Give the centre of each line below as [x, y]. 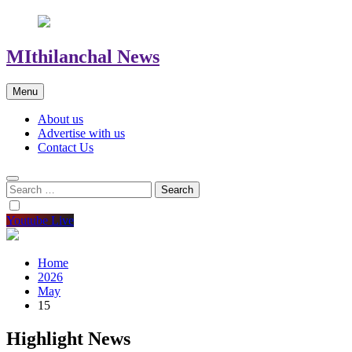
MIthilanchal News [83, 56]
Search [22, 187]
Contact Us [66, 147]
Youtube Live [40, 220]
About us [60, 119]
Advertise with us [81, 133]
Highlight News [68, 338]
